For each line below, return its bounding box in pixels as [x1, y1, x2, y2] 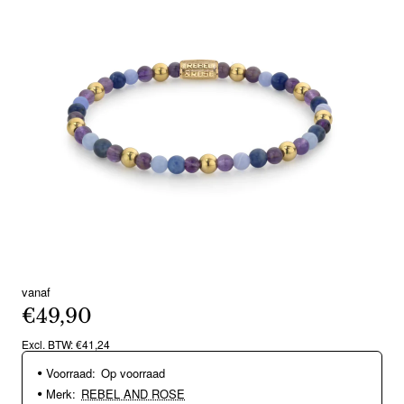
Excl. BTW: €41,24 [22, 335, 110, 352]
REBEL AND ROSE [81, 384, 185, 402]
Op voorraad [101, 363, 165, 381]
